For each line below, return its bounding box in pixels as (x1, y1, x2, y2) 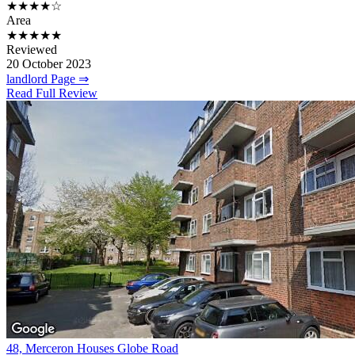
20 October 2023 (6, 57, 91, 71)
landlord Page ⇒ (6, 72, 89, 86)
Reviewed (6, 43, 57, 57)
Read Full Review (6, 86, 97, 101)
